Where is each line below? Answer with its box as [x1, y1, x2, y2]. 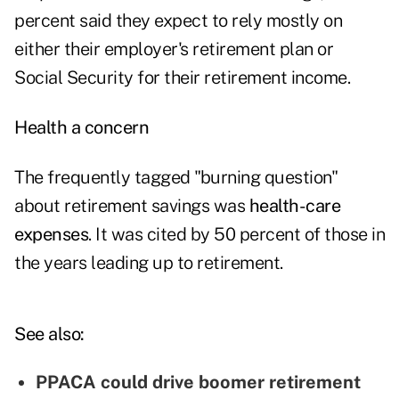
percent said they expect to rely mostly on [14, 10, 342, 32]
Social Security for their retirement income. [14, 67, 350, 89]
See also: [14, 323, 85, 346]
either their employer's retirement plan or [14, 38, 333, 61]
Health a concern [14, 117, 149, 139]
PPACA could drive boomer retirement [36, 371, 361, 394]
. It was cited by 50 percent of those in [88, 224, 385, 246]
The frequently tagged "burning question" [14, 167, 338, 189]
